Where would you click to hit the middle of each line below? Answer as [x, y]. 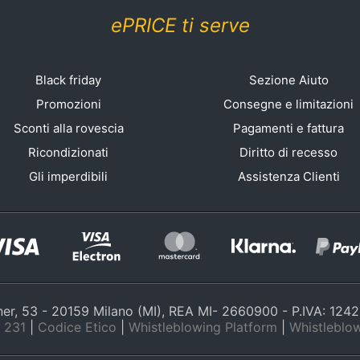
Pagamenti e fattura [289, 128]
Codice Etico [77, 327]
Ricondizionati [69, 152]
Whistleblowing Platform [203, 327]
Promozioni [68, 104]
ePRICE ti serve [180, 25]
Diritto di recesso [289, 152]
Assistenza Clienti [288, 176]
